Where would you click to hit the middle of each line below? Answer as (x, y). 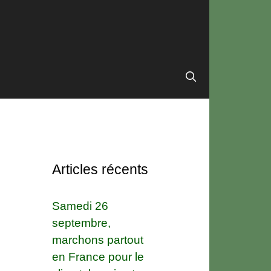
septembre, (81, 223)
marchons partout (98, 240)
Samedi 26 (80, 206)
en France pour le (98, 256)
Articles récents (100, 169)
